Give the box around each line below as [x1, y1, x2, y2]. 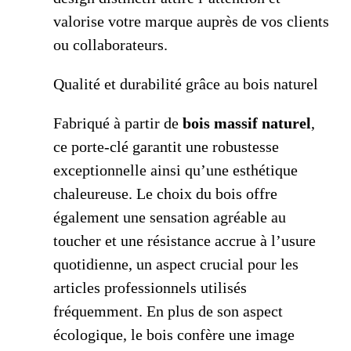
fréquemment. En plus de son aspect [53, 302, 283, 320]
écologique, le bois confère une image [53, 326, 295, 344]
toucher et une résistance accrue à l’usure [53, 232, 316, 250]
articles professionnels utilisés [53, 279, 247, 297]
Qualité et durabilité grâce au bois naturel [53, 75, 318, 93]
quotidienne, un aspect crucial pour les [53, 255, 299, 273]
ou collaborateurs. [53, 36, 168, 54]
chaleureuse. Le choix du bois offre [53, 185, 277, 203]
